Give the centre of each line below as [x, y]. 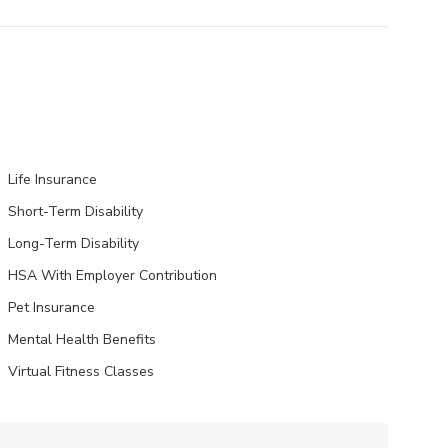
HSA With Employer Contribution [112, 275]
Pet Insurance [51, 307]
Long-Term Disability [73, 243]
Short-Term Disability [75, 211]
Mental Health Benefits [81, 339]
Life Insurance [52, 179]
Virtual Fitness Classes [80, 371]
